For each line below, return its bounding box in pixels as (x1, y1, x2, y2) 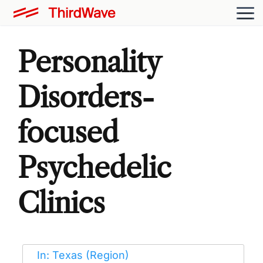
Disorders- (18, 79, 154, 114)
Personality (18, 44, 160, 79)
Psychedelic (18, 150, 171, 185)
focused (18, 114, 119, 150)
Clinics (18, 185, 105, 220)
